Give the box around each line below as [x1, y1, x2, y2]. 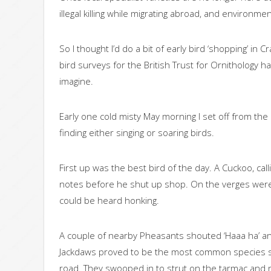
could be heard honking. [59, 194, 159, 207]
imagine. [59, 75, 93, 88]
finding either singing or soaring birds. [59, 126, 214, 139]
